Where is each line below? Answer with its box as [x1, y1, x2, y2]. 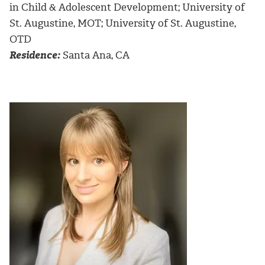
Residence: [9, 49, 60, 62]
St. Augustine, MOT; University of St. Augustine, [9, 17, 236, 30]
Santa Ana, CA [60, 49, 130, 62]
